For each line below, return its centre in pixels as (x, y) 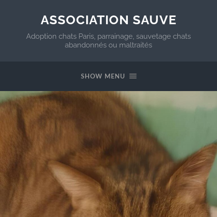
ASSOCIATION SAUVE (108, 20)
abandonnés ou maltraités (108, 45)
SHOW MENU (103, 76)
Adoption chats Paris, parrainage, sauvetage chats (108, 36)
